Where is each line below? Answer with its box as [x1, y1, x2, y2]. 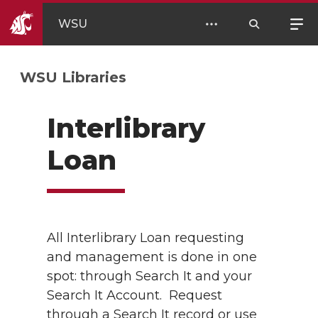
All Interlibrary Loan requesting [47, 230, 244, 246]
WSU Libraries [20, 69, 126, 86]
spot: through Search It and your [47, 268, 252, 284]
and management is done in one [47, 249, 257, 265]
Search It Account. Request [47, 287, 222, 303]
